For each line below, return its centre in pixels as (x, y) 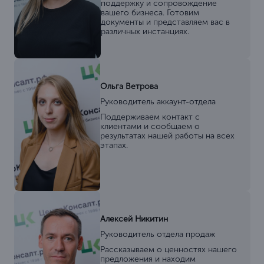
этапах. (114, 145)
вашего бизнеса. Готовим (150, 12)
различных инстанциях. (145, 31)
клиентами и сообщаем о (150, 126)
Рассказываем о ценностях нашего (169, 249)
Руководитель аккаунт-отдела (158, 101)
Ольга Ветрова (129, 86)
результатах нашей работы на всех (168, 136)
